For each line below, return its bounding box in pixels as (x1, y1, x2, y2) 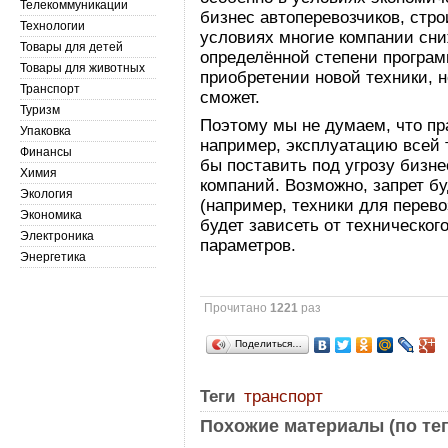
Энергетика (20, 250, 86, 264)
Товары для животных (20, 61, 145, 75)
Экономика (20, 208, 82, 222)
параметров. (200, 236, 297, 255)
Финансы (20, 145, 72, 159)
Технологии (20, 19, 85, 33)
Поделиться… (235, 338, 303, 349)
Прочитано (204, 301, 271, 315)
